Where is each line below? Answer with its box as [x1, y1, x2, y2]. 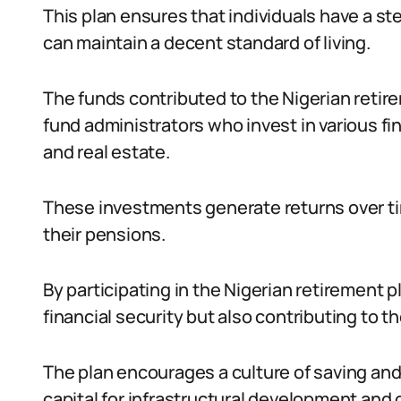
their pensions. [43, 222, 166, 246]
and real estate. [43, 140, 170, 164]
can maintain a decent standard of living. [43, 30, 371, 55]
